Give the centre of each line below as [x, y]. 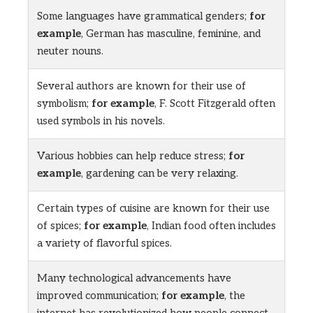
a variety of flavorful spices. [104, 243]
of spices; [60, 226]
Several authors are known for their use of [141, 86]
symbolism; [64, 104]
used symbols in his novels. [101, 121]
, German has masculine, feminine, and [171, 34]
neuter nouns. [70, 51]
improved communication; [99, 296]
